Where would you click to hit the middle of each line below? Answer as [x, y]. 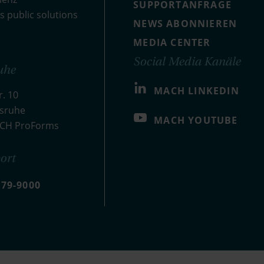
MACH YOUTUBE [196, 120]
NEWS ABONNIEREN [185, 24]
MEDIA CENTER [172, 42]
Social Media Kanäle [187, 61]
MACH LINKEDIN [197, 91]
